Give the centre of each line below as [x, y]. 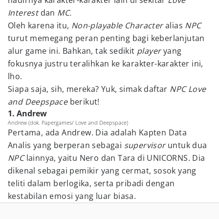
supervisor [146, 145]
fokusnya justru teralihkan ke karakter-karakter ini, [106, 64]
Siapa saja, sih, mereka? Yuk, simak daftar [89, 89]
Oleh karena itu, [40, 25]
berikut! [85, 102]
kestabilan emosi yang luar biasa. [72, 196]
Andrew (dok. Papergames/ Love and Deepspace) [68, 122]
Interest [24, 13]
